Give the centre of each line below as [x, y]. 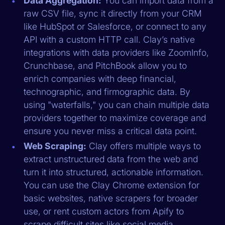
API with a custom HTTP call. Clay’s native [109, 39]
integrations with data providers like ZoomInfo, [117, 52]
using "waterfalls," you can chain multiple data [117, 104]
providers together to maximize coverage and [115, 118]
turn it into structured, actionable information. [114, 172]
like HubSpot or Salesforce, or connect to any [115, 26]
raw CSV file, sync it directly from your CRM [113, 13]
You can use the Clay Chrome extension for [112, 185]
